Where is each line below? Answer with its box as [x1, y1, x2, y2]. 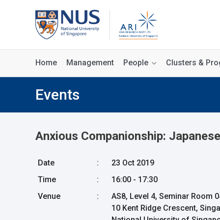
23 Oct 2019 [111, 158, 154, 167]
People [123, 58, 148, 67]
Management [66, 58, 114, 67]
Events [35, 86, 80, 103]
